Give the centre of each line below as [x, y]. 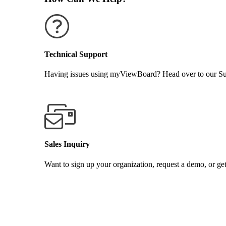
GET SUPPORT [71, 91]
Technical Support [76, 54]
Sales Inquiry [67, 144]
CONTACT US [70, 181]
